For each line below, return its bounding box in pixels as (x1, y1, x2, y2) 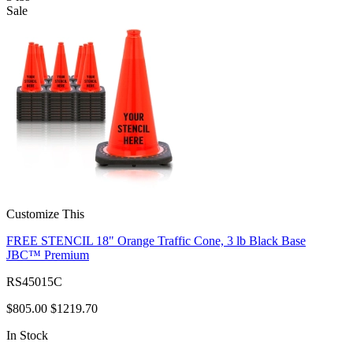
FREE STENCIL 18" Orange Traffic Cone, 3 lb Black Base (6, 233, 306, 247)
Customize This (6, 206, 84, 221)
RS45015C (6, 274, 62, 288)
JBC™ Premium (6, 247, 89, 262)
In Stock (6, 328, 48, 342)
